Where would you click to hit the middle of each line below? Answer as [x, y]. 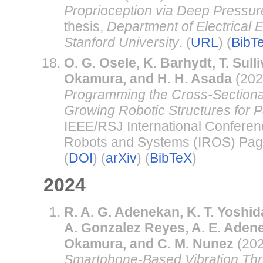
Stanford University [121, 42]
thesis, [85, 26]
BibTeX [171, 158]
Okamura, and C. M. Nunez [149, 243]
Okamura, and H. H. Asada [148, 78]
